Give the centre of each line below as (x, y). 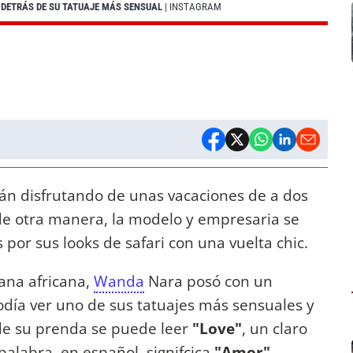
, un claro (275, 329)
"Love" (217, 329)
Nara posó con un (208, 281)
